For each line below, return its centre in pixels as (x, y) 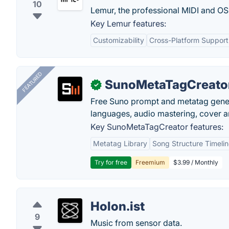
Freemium (150, 162)
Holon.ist (118, 206)
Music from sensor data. (136, 223)
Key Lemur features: (128, 24)
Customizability (119, 40)
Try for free (111, 162)
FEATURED (32, 82)
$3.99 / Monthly (196, 162)
